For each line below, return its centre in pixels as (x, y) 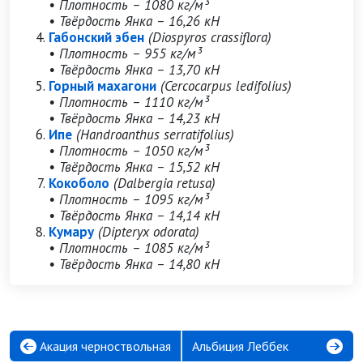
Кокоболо (79, 183)
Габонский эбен (96, 37)
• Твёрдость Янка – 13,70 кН (134, 70)
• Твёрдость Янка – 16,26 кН (134, 21)
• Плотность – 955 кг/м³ (125, 53)
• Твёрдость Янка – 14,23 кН (134, 118)
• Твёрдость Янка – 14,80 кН (134, 264)
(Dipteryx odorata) (149, 232)
